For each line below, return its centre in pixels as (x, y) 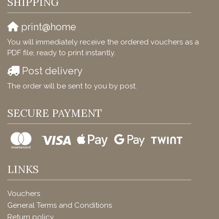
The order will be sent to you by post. (72, 86)
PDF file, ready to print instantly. (61, 53)
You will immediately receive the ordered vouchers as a (103, 42)
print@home (47, 27)
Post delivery (51, 71)
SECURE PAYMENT (55, 113)
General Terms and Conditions (60, 205)
